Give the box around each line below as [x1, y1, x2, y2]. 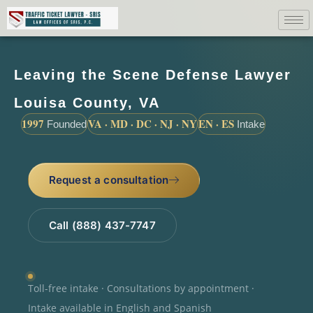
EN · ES [198, 115, 234, 131]
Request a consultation [48, 173, 169, 187]
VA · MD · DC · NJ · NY [88, 115, 197, 131]
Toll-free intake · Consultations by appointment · [28, 282, 254, 296]
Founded [44, 117, 87, 130]
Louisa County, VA [14, 94, 160, 110]
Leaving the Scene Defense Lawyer [14, 66, 291, 82]
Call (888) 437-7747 [48, 218, 156, 232]
